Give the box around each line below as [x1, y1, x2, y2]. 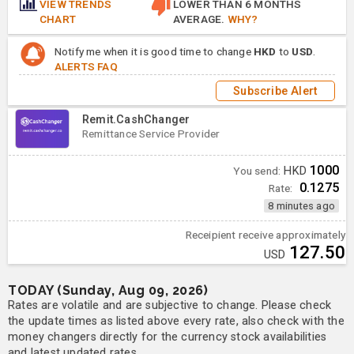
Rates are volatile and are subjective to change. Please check [8, 298, 332, 312]
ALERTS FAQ [54, 60, 118, 73]
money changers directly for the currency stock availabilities [8, 330, 327, 344]
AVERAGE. [172, 13, 225, 25]
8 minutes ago [268, 199, 335, 212]
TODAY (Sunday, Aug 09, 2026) [8, 282, 208, 298]
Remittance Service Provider [82, 126, 220, 140]
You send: [233, 164, 281, 177]
